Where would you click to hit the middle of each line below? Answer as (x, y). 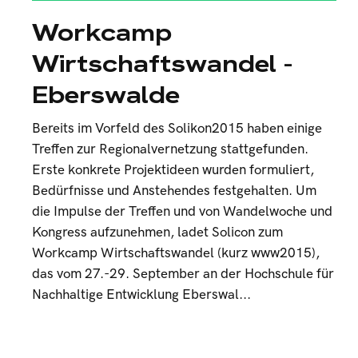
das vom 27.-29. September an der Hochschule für (183, 274)
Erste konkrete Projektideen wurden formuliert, (173, 170)
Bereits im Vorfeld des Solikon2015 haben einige (177, 129)
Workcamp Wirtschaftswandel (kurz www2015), (176, 253)
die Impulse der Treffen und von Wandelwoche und (182, 212)
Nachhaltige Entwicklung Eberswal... (141, 295)
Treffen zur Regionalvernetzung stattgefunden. (170, 149)
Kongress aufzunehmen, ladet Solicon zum (157, 233)
